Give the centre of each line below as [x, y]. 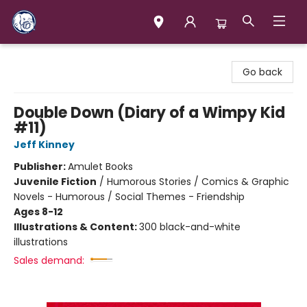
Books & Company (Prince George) [95, 57]
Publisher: [41, 167]
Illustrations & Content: [76, 227]
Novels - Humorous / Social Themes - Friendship [129, 197]
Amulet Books [100, 167]
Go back [262, 72]
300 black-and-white [190, 227]
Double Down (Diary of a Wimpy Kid [149, 113]
